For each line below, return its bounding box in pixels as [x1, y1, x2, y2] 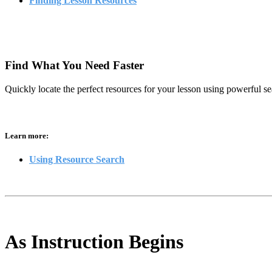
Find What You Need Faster [5, 58, 144, 72]
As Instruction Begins [5, 230, 183, 253]
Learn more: [5, 131, 50, 140]
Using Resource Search [29, 154, 124, 165]
